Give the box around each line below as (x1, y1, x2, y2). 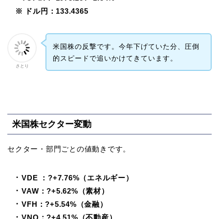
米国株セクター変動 (12, 118, 91, 129)
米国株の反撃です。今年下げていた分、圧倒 (52, 42, 199, 50)
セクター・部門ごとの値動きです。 (7, 144, 131, 153)
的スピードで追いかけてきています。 (52, 54, 177, 62)
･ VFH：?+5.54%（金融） (7, 199, 108, 208)
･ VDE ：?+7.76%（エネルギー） (7, 173, 133, 182)
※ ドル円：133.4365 (7, 6, 88, 15)
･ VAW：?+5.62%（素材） (7, 186, 109, 195)
